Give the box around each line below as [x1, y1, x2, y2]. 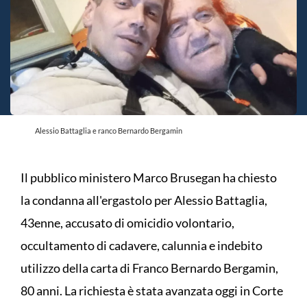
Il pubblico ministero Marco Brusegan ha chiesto [21, 170, 277, 186]
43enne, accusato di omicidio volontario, [21, 215, 234, 231]
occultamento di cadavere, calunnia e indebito [21, 238, 262, 254]
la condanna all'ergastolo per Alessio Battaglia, [21, 193, 267, 208]
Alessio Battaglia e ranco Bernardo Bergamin [34, 126, 182, 136]
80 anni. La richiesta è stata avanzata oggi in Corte [21, 283, 283, 299]
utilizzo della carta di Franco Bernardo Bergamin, [21, 260, 278, 276]
